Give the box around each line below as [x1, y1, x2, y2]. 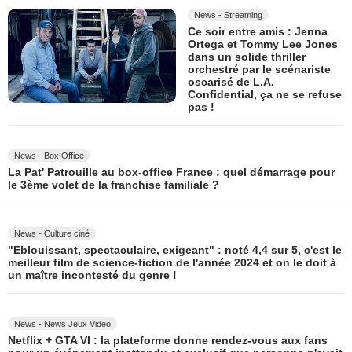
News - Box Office [14, 150, 84, 160]
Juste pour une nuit [8, 64, 114, 78]
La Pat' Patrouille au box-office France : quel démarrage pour [8, 165, 335, 178]
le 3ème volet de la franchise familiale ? [8, 178, 219, 191]
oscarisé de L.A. [188, 75, 274, 88]
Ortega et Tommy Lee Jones [188, 37, 338, 50]
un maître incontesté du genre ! [8, 268, 177, 281]
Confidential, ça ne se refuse [188, 87, 342, 101]
